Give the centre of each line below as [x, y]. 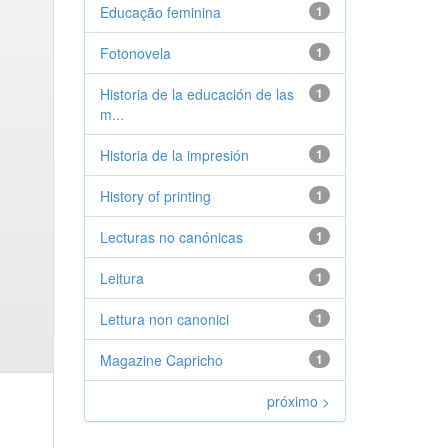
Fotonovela [135, 53]
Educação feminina [160, 12]
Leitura [121, 278]
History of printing [155, 196]
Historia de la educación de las [196, 94]
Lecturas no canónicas [171, 237]
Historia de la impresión [174, 155]
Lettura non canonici [164, 319]
